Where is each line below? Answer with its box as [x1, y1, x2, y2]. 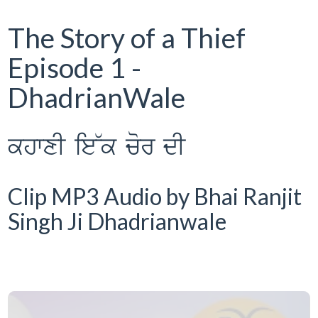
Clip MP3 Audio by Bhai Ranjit [8, 182, 302, 210]
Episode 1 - [8, 51, 142, 84]
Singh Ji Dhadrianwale [8, 207, 227, 235]
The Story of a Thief [8, 21, 246, 54]
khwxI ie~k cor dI [8, 131, 186, 165]
